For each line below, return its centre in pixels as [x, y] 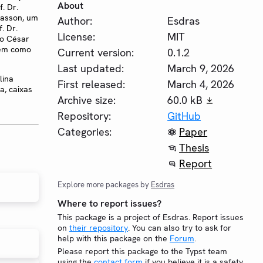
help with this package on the [114, 238]
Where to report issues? [109, 203]
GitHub [184, 116]
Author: [75, 21]
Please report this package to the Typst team [142, 251]
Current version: [96, 53]
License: [76, 37]
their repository [99, 228]
